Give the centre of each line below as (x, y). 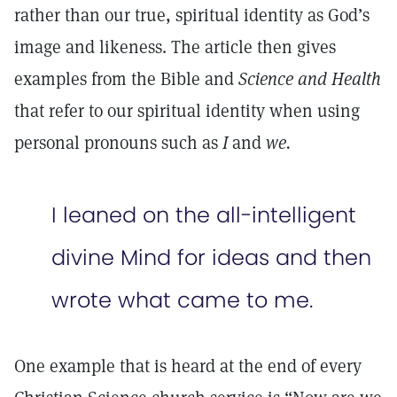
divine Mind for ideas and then (211, 257)
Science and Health (310, 79)
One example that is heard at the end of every (188, 366)
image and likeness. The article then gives (175, 47)
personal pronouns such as (118, 143)
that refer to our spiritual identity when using (187, 111)
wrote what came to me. (182, 300)
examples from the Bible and (126, 79)
